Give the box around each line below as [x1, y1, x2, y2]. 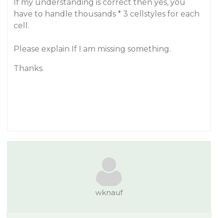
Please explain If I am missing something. [14, 44, 171, 54]
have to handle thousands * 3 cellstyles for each [14, 9, 200, 18]
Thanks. [14, 64, 44, 73]
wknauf [95, 188, 123, 197]
